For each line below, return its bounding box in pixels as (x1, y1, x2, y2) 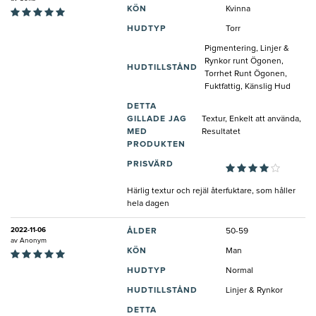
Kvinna (226, 4, 250, 13)
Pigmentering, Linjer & (205, 44, 289, 53)
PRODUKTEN (127, 140, 186, 149)
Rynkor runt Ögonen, (205, 56, 284, 66)
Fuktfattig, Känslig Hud (205, 82, 291, 91)
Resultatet (202, 127, 241, 136)
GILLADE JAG (127, 114, 187, 123)
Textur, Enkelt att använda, (202, 114, 302, 123)
